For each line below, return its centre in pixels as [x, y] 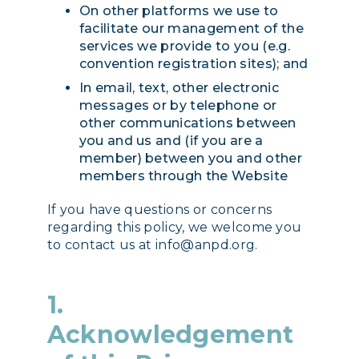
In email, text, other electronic [179, 88]
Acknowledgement [170, 334]
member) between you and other [190, 159]
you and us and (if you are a [171, 141]
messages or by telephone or [178, 106]
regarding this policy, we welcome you [174, 227]
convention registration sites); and [196, 64]
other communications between [188, 123]
